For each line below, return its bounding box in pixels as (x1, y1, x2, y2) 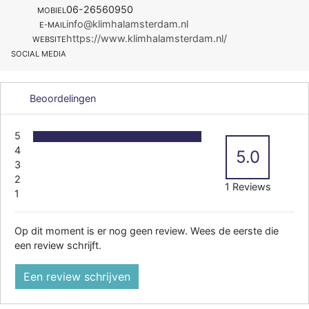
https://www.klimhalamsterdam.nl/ (66, 32, 227, 44)
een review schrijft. (14, 239, 101, 251)
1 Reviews (224, 180, 271, 192)
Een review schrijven (23, 269, 130, 283)
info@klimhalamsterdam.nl (66, 17, 188, 30)
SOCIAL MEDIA (11, 48, 66, 59)
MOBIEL (37, 5, 66, 15)
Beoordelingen (27, 92, 96, 104)
